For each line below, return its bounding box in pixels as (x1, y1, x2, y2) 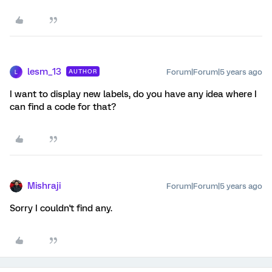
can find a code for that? (10, 101, 116, 113)
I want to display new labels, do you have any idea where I (10, 89, 257, 100)
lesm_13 (27, 66, 61, 78)
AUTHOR (69, 68, 97, 75)
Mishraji (27, 180, 61, 192)
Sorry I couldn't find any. (10, 203, 112, 214)
